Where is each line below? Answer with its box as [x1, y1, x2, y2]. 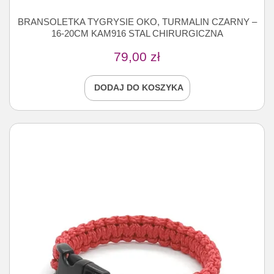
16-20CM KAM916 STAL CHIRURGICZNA [51, 28, 223, 39]
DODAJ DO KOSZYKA [94, 83, 183, 93]
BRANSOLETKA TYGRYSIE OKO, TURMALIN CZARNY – [17, 17, 257, 28]
